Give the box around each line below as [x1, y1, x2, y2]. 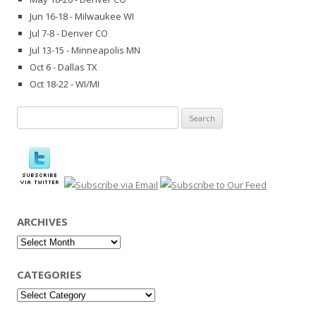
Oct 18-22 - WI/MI [30, 78, 99, 91]
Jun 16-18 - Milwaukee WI [30, 10, 134, 23]
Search [16, 108, 47, 121]
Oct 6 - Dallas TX [30, 61, 97, 74]
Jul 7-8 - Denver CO [30, 27, 108, 40]
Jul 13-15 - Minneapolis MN [30, 44, 140, 57]
